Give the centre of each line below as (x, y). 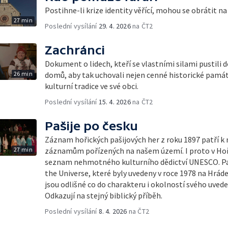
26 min (23, 73)
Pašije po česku (91, 126)
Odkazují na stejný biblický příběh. (104, 195)
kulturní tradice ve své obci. (92, 86)
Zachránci (75, 50)
